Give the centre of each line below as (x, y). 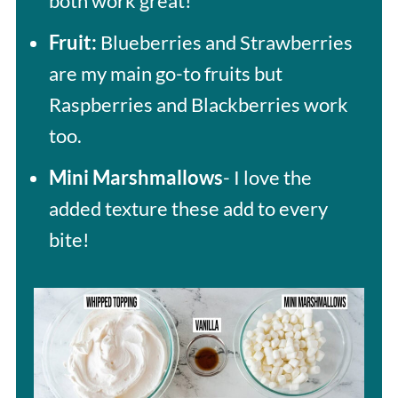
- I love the (267, 177)
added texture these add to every (188, 208)
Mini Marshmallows (135, 177)
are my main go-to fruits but (165, 73)
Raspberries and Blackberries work (198, 104)
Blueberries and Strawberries (224, 42)
